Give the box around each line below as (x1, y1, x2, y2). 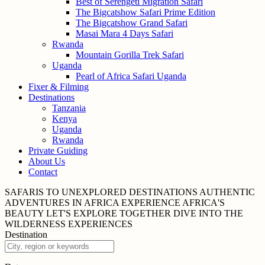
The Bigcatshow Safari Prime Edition (76, 7, 215, 17)
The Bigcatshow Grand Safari (76, 18, 188, 28)
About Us (28, 156, 65, 166)
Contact (28, 167, 57, 177)
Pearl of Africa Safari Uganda (76, 71, 186, 81)
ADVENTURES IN (5, 198, 82, 208)
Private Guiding (28, 146, 88, 156)
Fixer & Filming (28, 82, 89, 92)
